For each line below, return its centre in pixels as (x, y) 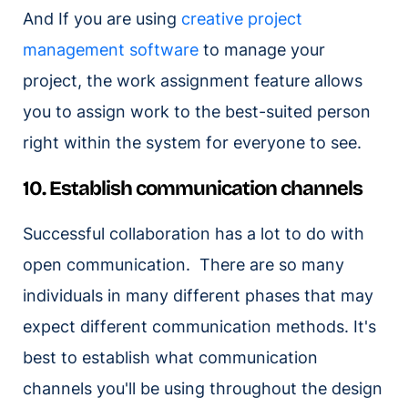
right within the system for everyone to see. (194, 143)
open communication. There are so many (184, 265)
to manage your (262, 50)
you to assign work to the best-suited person (197, 112)
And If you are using (102, 19)
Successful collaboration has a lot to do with (194, 234)
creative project (242, 19)
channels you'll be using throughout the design (203, 389)
